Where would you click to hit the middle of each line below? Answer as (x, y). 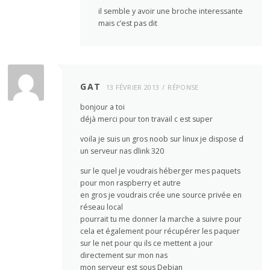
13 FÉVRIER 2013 (133, 87)
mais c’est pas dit (128, 23)
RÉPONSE (183, 87)
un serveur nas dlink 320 (122, 151)
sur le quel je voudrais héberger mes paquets (161, 171)
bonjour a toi (103, 107)
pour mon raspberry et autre (131, 183)
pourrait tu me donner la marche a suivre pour (161, 219)
